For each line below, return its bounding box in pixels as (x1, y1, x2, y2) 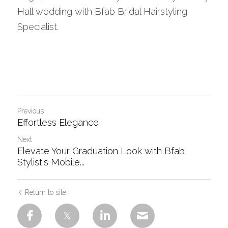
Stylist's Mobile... (17, 157, 84, 167)
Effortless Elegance (17, 117, 99, 128)
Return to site (25, 188, 66, 196)
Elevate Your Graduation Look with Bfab (17, 146, 185, 156)
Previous (17, 107, 44, 115)
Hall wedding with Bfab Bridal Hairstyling (17, 6, 187, 17)
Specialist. (17, 21, 59, 32)
